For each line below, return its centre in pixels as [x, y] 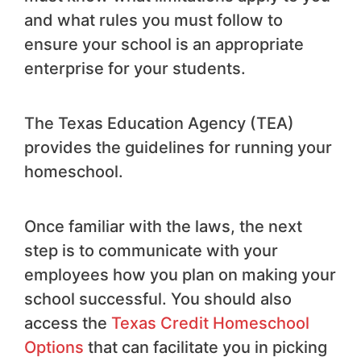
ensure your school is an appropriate [164, 44]
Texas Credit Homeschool [210, 323]
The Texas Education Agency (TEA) [159, 123]
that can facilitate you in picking [205, 347]
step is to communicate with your [151, 250]
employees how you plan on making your [180, 274]
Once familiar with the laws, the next [163, 226]
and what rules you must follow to [154, 20]
